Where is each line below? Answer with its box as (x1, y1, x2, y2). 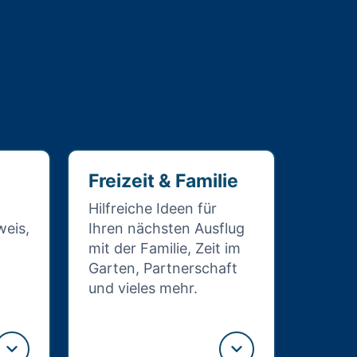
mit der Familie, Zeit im (88, 240, 241, 257)
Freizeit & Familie (88, 170, 238, 192)
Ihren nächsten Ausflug (88, 220, 245, 237)
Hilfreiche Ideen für (88, 200, 217, 217)
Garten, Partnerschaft (88, 260, 237, 277)
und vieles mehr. (88, 280, 198, 296)
